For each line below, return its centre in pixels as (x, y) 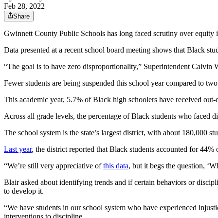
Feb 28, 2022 (24, 6)
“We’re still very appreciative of (54, 166)
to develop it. (24, 191)
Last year (18, 149)
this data (116, 166)
